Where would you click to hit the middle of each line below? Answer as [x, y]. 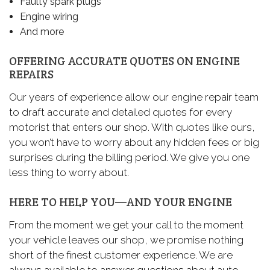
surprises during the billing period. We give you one [129, 157]
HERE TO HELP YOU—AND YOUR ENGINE [121, 202]
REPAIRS [31, 74]
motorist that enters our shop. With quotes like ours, [132, 127]
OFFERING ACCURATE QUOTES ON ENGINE [124, 61]
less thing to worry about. [69, 172]
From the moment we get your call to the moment [126, 224]
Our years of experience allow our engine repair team [134, 97]
